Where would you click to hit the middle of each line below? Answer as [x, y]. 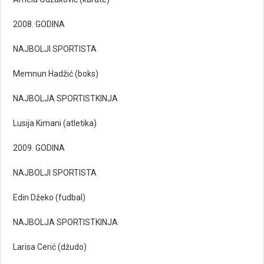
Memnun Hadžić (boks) [56, 74]
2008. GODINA [39, 24]
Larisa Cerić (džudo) [50, 247]
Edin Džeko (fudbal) [49, 198]
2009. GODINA [39, 148]
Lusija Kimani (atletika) [55, 123]
